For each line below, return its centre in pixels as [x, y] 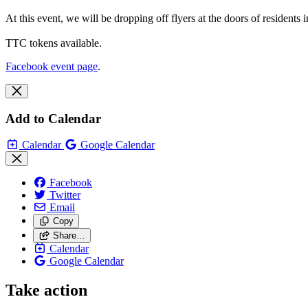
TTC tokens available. [54, 43]
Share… [69, 236]
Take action [46, 290]
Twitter [65, 195]
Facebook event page [52, 66]
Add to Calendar [53, 118]
